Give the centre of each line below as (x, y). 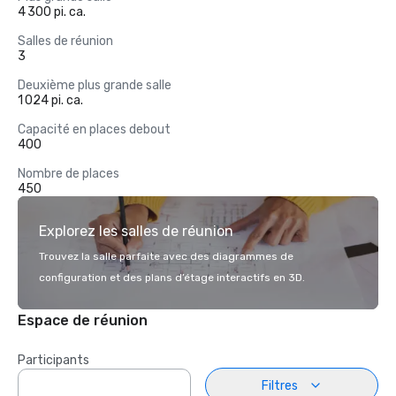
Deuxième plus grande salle (95, 85)
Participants (53, 360)
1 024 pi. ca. (50, 100)
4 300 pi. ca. (52, 12)
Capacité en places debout (94, 129)
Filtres (279, 385)
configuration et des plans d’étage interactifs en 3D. (172, 278)
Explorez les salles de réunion (136, 231)
